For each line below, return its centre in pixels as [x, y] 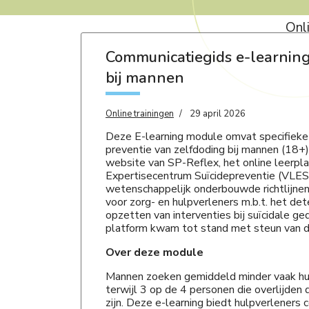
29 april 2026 [218, 114]
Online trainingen [140, 114]
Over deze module [154, 252]
